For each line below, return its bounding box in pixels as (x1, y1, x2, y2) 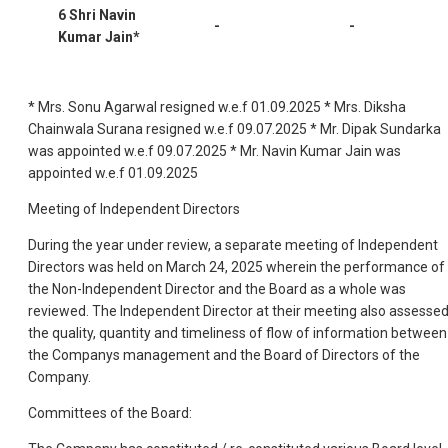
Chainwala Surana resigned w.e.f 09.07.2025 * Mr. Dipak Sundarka (28, 120, 441, 137)
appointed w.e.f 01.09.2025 (28, 164, 198, 181)
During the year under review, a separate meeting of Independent (28, 236, 438, 253)
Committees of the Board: (28, 404, 192, 421)
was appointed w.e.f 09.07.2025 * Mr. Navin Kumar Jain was (28, 142, 401, 159)
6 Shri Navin (58, 6, 136, 23)
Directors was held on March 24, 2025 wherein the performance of (28, 258, 445, 275)
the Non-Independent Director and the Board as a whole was (28, 280, 406, 297)
